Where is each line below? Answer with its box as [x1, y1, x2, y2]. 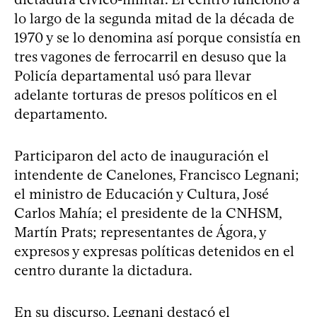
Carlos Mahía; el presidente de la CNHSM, [14, 204, 282, 221]
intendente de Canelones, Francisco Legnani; [14, 166, 299, 183]
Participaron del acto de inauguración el [14, 146, 269, 164]
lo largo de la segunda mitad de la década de [14, 9, 294, 27]
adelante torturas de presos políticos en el [14, 86, 277, 103]
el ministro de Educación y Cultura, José [14, 185, 269, 202]
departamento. [14, 105, 108, 122]
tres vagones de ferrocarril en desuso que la [14, 47, 287, 65]
